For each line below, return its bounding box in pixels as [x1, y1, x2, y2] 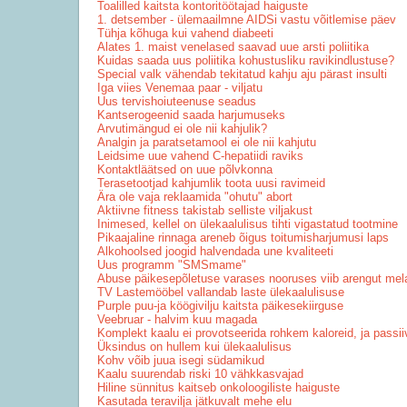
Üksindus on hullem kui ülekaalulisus [97, 340, 292, 353]
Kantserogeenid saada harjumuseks [97, 108, 285, 122]
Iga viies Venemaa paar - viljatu [97, 81, 263, 94]
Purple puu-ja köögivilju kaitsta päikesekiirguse [97, 299, 343, 313]
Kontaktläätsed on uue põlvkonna [97, 163, 273, 176]
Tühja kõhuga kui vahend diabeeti [97, 26, 273, 40]
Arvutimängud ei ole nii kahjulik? [97, 122, 267, 135]
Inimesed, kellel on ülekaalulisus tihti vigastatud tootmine [97, 217, 398, 231]
